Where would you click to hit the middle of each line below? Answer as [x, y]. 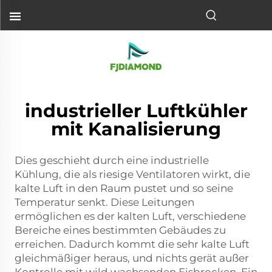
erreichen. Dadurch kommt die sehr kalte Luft [132, 244]
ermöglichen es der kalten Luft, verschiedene [130, 216]
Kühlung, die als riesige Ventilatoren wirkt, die [132, 174]
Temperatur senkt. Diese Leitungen [104, 202]
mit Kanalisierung [136, 129]
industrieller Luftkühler [136, 111]
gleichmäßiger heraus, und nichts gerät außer [132, 258]
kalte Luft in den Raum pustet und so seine [124, 188]
